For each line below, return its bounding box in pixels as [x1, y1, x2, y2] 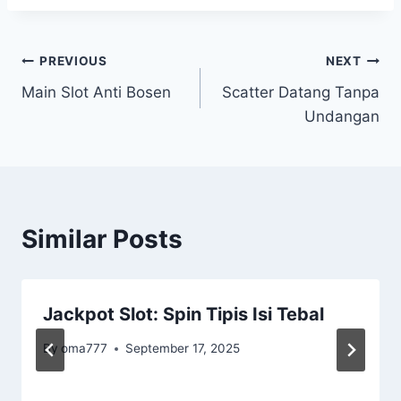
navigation [21, 89, 149, 120]
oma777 [61, 341, 108, 356]
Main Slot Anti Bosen [21, 82, 171, 101]
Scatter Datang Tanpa [222, 82, 380, 101]
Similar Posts [21, 223, 183, 254]
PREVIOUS [39, 54, 107, 69]
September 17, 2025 [125, 341, 241, 356]
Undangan [304, 107, 380, 125]
